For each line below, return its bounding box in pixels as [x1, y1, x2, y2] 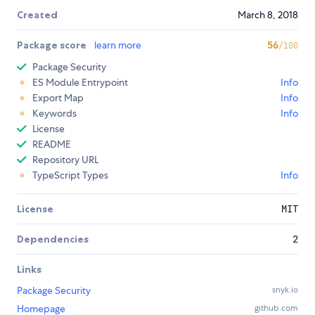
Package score [17, 39, 89, 52]
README [32, 138, 71, 151]
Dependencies [17, 233, 89, 246]
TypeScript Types [32, 169, 108, 182]
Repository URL [32, 153, 98, 167]
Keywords [32, 107, 77, 120]
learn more [94, 39, 141, 52]
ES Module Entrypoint [32, 76, 128, 89]
